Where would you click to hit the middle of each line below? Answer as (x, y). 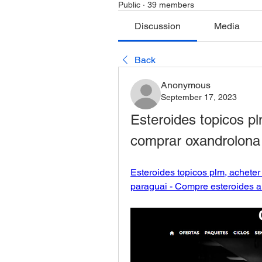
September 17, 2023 (199, 97)
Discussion (158, 26)
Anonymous (186, 85)
